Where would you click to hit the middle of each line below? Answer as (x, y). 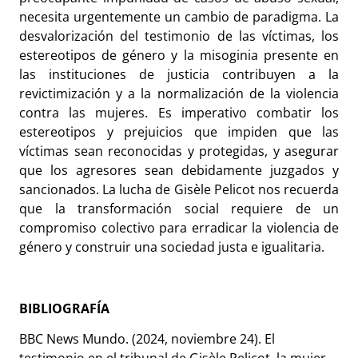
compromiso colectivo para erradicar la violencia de (179, 227)
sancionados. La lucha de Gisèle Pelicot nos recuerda (179, 189)
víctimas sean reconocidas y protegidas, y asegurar (179, 151)
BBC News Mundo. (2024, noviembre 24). (142, 339)
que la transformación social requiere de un (179, 208)
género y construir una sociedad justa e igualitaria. (172, 247)
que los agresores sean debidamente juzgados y (179, 170)
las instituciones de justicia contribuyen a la (179, 74)
